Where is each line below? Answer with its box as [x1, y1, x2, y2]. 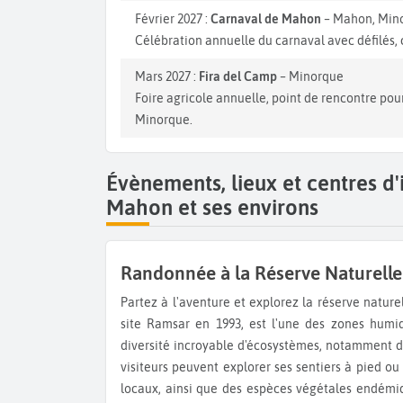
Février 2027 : [135, 12, 210, 27]
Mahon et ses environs [106, 195, 318, 220]
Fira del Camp [199, 69, 277, 85]
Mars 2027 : [135, 69, 199, 85]
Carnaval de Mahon [210, 12, 321, 27]
